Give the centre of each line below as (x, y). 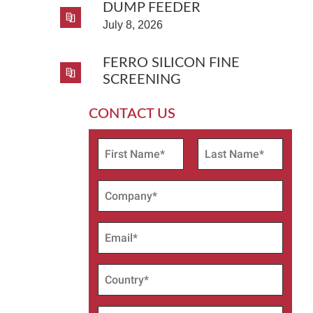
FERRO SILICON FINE (171, 63)
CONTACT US (132, 114)
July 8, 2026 (133, 24)
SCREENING (142, 79)
